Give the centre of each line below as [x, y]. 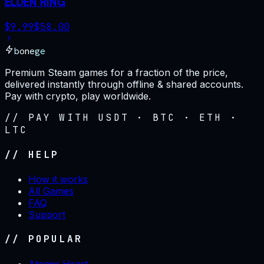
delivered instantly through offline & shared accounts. [124, 84]
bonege [30, 51]
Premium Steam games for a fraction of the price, [116, 72]
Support [47, 215]
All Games [51, 191]
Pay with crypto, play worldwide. [78, 96]
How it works [58, 179]
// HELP [32, 154]
